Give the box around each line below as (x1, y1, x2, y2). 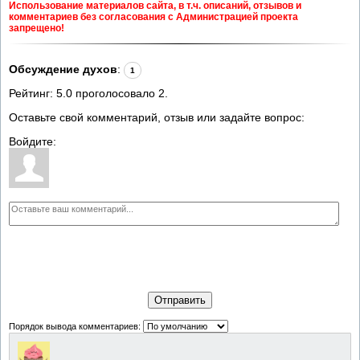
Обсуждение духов (9, 62, 117, 76)
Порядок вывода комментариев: (9, 321, 141, 331)
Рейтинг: (9, 86, 56, 100)
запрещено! (9, 22, 64, 34)
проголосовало (72, 86, 158, 100)
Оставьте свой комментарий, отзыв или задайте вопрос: (9, 110, 305, 124)
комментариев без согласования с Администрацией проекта (9, 10, 298, 22)
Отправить (154, 293, 206, 306)
